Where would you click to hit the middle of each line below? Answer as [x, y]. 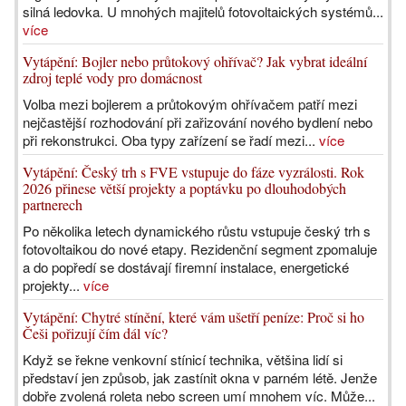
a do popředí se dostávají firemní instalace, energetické [186, 267]
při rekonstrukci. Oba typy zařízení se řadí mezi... [171, 140]
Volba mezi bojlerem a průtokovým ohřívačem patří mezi [190, 104]
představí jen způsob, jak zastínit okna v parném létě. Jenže [200, 377]
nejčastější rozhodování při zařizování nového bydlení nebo [198, 122]
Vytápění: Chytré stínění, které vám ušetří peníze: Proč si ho [193, 317]
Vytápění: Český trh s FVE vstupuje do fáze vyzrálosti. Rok [193, 172]
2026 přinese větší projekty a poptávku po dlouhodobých [184, 188]
